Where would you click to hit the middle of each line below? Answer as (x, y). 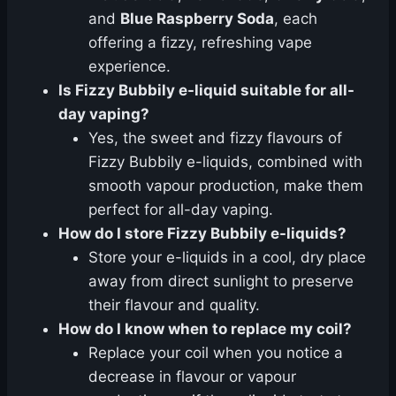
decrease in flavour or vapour (192, 377)
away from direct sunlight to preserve (221, 281)
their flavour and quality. (174, 305)
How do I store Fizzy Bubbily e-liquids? (202, 233)
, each (296, 19)
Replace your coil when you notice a (216, 353)
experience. (129, 66)
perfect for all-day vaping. (181, 209)
